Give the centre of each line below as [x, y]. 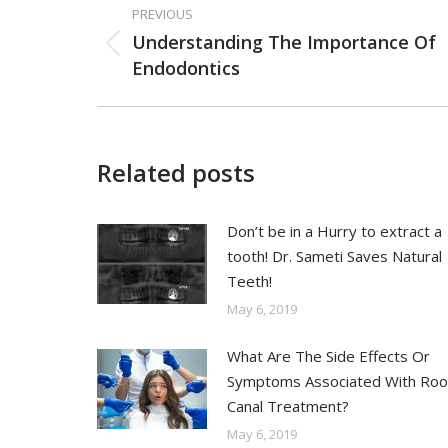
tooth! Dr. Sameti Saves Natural [334, 256]
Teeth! [249, 281]
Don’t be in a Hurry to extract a [334, 231]
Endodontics [186, 68]
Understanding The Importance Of [284, 42]
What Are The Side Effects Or [328, 356]
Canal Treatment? [288, 406]
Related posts [176, 172]
